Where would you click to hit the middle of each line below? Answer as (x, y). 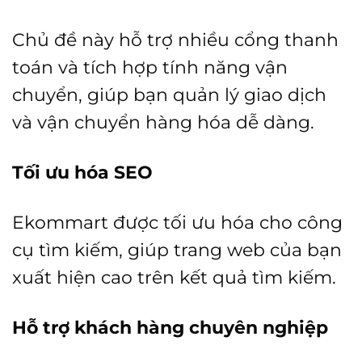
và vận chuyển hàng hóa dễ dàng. (163, 122)
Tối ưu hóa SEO (82, 172)
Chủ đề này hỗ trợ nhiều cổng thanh (175, 39)
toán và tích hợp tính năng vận (150, 67)
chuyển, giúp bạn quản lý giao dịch (169, 94)
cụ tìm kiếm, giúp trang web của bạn (177, 249)
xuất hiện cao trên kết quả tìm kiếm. (174, 277)
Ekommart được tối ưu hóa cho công (177, 222)
